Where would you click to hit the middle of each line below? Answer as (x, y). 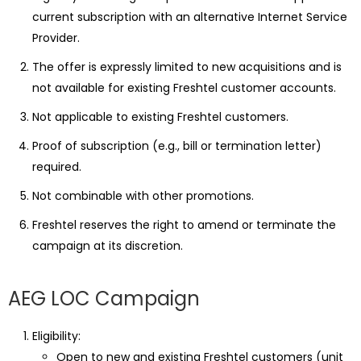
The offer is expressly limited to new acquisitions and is (187, 67)
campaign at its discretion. (108, 246)
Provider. (56, 38)
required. (57, 167)
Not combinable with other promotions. (143, 196)
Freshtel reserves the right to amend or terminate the (184, 225)
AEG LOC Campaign (104, 299)
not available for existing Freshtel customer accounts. (184, 88)
